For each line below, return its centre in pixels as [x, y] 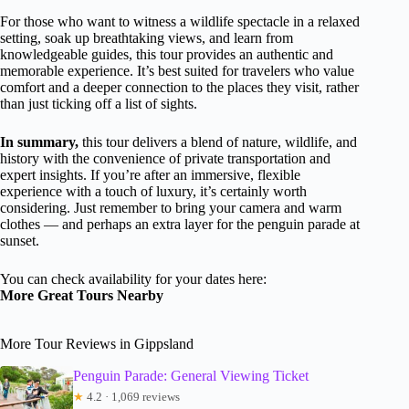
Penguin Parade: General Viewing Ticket [191, 375]
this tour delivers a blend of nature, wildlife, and [218, 142]
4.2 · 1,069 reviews [132, 396]
